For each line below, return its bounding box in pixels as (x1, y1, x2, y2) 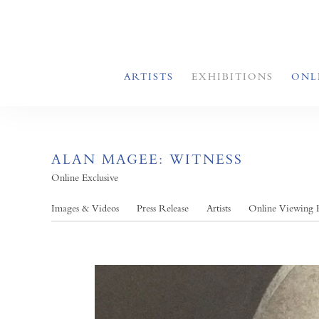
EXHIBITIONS (192, 70, 273, 82)
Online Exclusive (51, 172, 118, 183)
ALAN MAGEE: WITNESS (51, 151, 243, 167)
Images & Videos (51, 202, 119, 214)
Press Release (137, 202, 189, 214)
